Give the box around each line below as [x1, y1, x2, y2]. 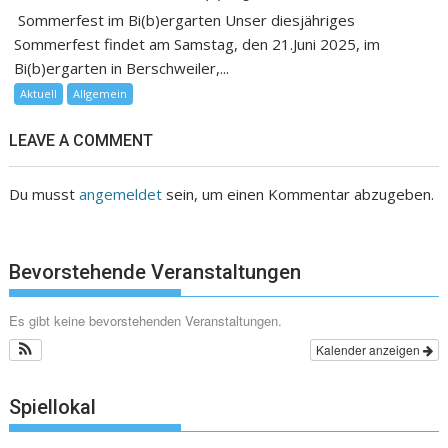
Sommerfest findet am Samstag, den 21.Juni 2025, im [14, 33, 381, 54]
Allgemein [73, 85, 128, 101]
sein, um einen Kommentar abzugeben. [162, 183, 435, 204]
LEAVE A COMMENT [9, 130, 154, 150]
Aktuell [20, 85, 58, 101]
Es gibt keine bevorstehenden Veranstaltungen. [9, 310, 283, 330]
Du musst [9, 183, 80, 204]
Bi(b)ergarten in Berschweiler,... [14, 57, 230, 78]
